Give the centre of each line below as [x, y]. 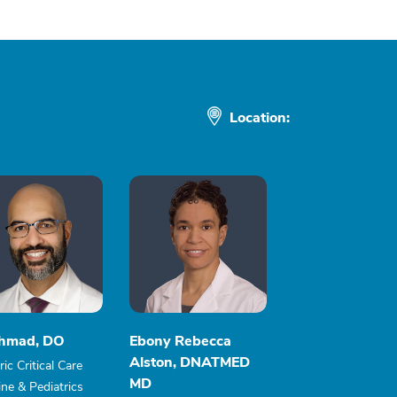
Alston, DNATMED [190, 362]
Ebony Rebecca [180, 341]
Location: [261, 117]
